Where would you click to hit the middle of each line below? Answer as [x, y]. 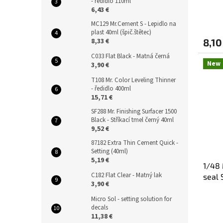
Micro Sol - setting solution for [131, 199]
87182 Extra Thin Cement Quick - [135, 143]
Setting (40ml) [110, 152]
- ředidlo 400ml [111, 89]
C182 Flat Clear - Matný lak [126, 175]
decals [100, 208]
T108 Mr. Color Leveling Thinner [133, 80]
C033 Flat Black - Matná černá [130, 56]
